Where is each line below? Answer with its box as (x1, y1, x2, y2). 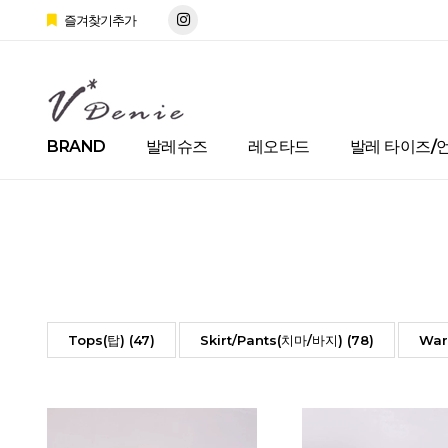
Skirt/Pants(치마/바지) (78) (200, 332, 374, 348)
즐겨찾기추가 (61, 12, 136, 28)
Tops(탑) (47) (68, 332, 155, 348)
